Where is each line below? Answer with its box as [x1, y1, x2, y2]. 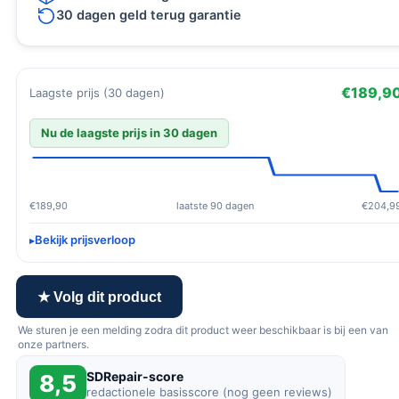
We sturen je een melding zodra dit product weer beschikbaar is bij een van [18, 323, 388, 337]
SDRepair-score [86, 369, 183, 384]
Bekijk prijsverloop [35, 232, 135, 247]
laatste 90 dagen [175, 199, 254, 212]
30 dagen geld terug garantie [56, 7, 241, 23]
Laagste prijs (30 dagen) [29, 85, 165, 100]
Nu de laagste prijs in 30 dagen [41, 126, 217, 140]
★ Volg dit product [37, 289, 161, 305]
